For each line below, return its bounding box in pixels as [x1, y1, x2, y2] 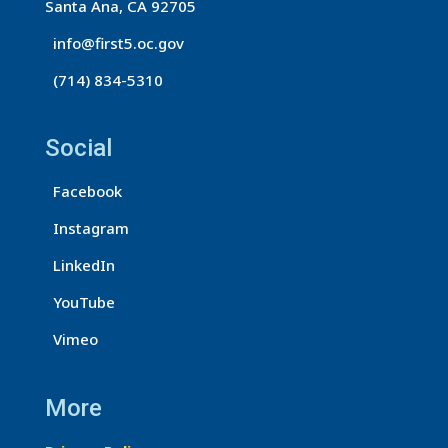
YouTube [44, 292, 115, 313]
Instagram [44, 218, 129, 239]
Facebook [44, 181, 122, 202]
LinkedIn [44, 255, 115, 276]
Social [44, 134, 112, 163]
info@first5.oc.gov [44, 33, 184, 54]
